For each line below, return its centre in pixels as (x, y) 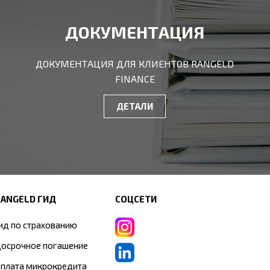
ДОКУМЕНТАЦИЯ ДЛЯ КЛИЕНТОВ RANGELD (135, 63)
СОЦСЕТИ (136, 199)
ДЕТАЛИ (135, 106)
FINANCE (135, 78)
